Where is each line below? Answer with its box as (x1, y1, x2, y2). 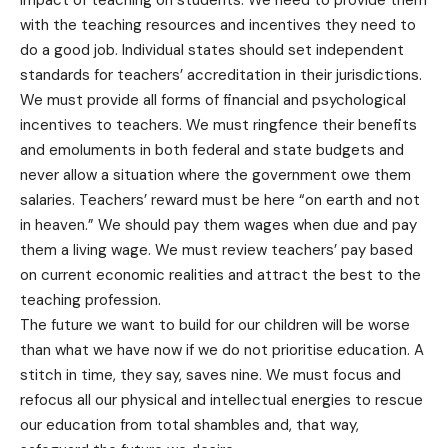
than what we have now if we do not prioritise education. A (20, 340, 424, 361)
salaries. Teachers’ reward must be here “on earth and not (20, 190, 420, 211)
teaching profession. (20, 290, 161, 311)
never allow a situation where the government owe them (20, 165, 411, 186)
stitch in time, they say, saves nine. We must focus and (20, 365, 401, 386)
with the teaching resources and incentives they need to (20, 15, 416, 36)
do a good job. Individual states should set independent (20, 40, 404, 61)
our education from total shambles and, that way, (20, 415, 359, 436)
